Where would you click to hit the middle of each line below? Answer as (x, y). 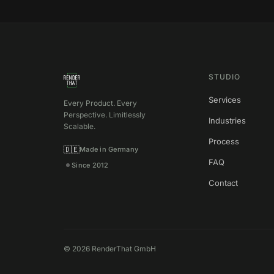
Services (224, 99)
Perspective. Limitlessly (105, 115)
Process (224, 141)
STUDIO (224, 76)
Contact (223, 183)
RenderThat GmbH (123, 248)
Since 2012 (90, 165)
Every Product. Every (100, 103)
